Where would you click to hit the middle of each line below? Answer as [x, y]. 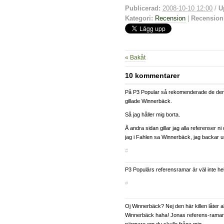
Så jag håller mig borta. [152, 114]
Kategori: [139, 18]
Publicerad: [143, 8]
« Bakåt [135, 57]
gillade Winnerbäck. [148, 101]
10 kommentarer [152, 76]
